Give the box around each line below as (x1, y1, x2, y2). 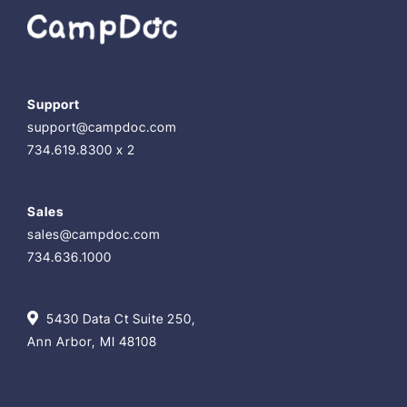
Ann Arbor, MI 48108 (26, 333, 157, 350)
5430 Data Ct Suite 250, (45, 311, 196, 327)
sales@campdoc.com (26, 226, 161, 243)
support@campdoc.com (26, 119, 177, 135)
